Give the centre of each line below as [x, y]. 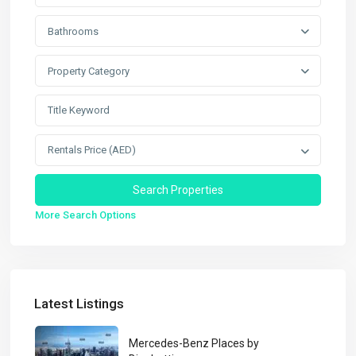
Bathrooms [74, 31]
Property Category [89, 71]
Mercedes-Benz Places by [194, 344]
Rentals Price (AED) [92, 149]
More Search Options [86, 215]
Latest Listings [79, 303]
